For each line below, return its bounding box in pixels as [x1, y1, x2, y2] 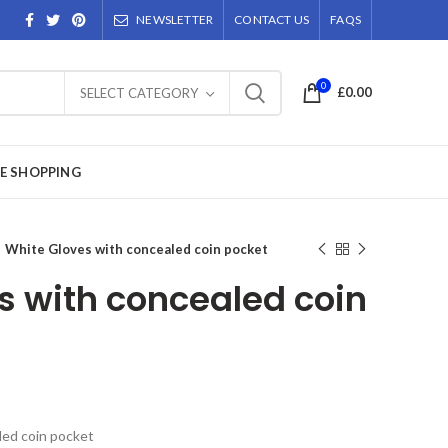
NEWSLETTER [136, 12, 214, 27]
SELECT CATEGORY [80, 84, 198, 101]
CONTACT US [234, 12, 310, 27]
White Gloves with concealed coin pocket [5, 241, 268, 257]
